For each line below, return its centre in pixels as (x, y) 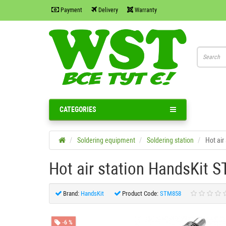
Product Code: (140, 193)
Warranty (145, 10)
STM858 (171, 193)
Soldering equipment (106, 140)
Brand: (71, 193)
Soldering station (170, 140)
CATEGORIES (78, 109)
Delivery (107, 10)
